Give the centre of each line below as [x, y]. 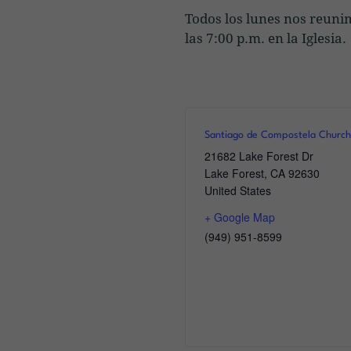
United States [238, 190]
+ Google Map [240, 217]
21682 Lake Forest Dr [259, 156]
